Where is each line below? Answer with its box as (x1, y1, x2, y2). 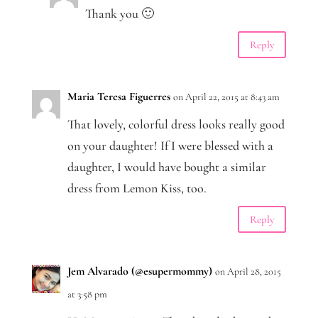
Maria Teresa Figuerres (67, 89, 170, 104)
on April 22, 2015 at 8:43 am (172, 91, 280, 104)
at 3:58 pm (67, 288, 107, 301)
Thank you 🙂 (84, 6, 154, 22)
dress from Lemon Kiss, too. (67, 180, 207, 197)
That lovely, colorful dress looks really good (67, 116, 285, 133)
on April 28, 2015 (214, 265, 281, 278)
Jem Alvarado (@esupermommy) (67, 264, 212, 279)
